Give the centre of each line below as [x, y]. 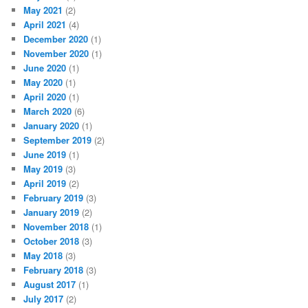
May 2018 [43, 256]
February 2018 [54, 270]
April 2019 [45, 184]
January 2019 [52, 212]
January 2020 [52, 126]
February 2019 [54, 198]
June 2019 [45, 155]
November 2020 [56, 54]
